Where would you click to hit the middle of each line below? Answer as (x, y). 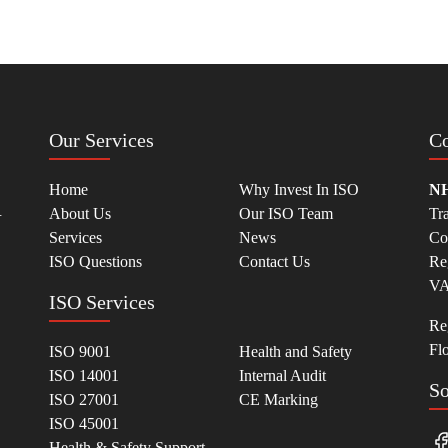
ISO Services (102, 302)
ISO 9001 (80, 352)
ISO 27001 (84, 400)
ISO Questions (95, 262)
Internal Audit (282, 376)
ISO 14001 (84, 376)
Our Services (101, 140)
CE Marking (278, 400)
